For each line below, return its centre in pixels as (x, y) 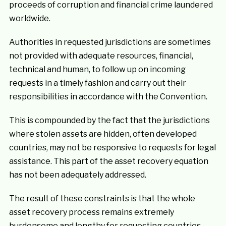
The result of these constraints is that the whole (102, 199)
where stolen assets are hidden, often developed (103, 134)
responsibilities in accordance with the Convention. (108, 97)
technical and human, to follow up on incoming (97, 69)
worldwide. (30, 18)
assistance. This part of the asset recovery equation (108, 161)
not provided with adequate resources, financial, (101, 56)
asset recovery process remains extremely (91, 212)
